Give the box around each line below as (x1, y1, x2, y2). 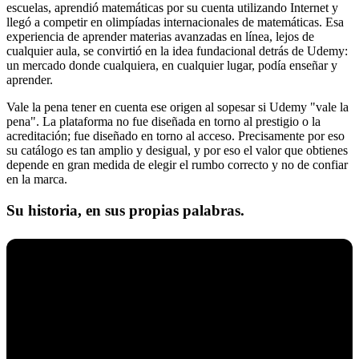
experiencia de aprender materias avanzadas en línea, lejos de (6, 30, 314, 44)
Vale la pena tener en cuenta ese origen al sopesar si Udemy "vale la (6, 100, 349, 115)
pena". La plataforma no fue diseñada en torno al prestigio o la (6, 115, 321, 129)
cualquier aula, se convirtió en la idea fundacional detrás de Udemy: (6, 44, 348, 58)
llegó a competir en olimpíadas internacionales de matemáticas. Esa (6, 15, 344, 30)
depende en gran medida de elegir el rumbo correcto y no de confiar (6, 158, 348, 172)
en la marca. (6, 172, 67, 187)
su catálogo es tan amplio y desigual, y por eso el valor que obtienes (6, 143, 348, 158)
